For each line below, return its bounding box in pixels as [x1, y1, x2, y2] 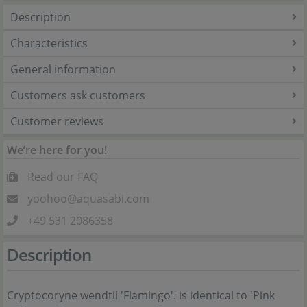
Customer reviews [10, 114, 103, 130]
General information [10, 62, 116, 77]
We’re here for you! [7, 143, 107, 158]
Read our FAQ [27, 169, 98, 185]
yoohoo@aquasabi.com [27, 191, 149, 207]
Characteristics [10, 36, 88, 51]
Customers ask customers [10, 88, 145, 103]
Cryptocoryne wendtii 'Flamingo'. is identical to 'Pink [7, 288, 275, 304]
